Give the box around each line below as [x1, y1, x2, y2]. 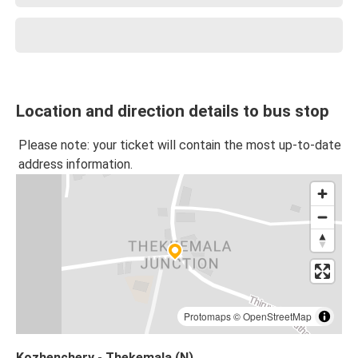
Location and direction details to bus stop [16, 101, 329, 121]
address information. [18, 157, 133, 173]
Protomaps [184, 309, 231, 324]
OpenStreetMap [243, 309, 312, 324]
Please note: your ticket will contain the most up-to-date [18, 137, 341, 153]
